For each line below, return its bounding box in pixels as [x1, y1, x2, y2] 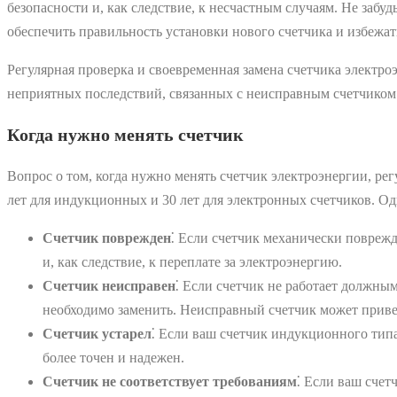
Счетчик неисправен [43, 277, 175, 293]
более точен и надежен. [43, 349, 184, 365]
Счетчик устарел [43, 325, 152, 341]
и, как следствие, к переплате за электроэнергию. [43, 253, 342, 269]
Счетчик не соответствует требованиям [43, 373, 297, 389]
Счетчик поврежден [43, 230, 171, 245]
